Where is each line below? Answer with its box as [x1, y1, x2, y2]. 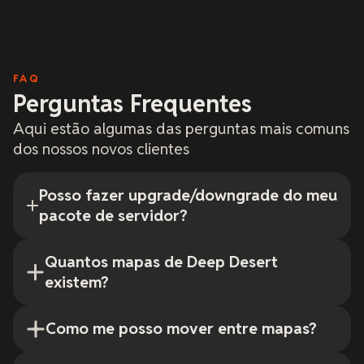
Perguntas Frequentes [13, 89, 252, 119]
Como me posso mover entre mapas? [45, 318, 317, 340]
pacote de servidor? [38, 206, 188, 227]
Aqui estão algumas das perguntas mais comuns [13, 119, 349, 140]
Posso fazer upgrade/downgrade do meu [38, 185, 337, 206]
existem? [45, 272, 110, 293]
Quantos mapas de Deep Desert [45, 252, 279, 273]
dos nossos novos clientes [13, 139, 189, 160]
